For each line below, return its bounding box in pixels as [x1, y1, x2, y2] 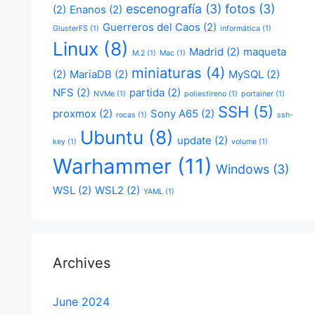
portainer [240, 89, 274, 98]
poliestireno [184, 89, 226, 98]
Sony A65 [150, 107, 198, 120]
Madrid [188, 45, 224, 58]
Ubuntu [79, 127, 143, 148]
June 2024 [52, 295, 110, 309]
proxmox [52, 107, 96, 120]
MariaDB [69, 67, 112, 81]
